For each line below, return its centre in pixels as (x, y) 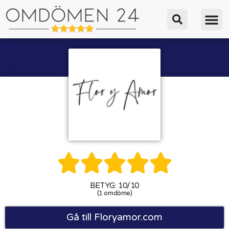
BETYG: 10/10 (114, 186)
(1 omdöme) (114, 193)
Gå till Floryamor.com (114, 217)
